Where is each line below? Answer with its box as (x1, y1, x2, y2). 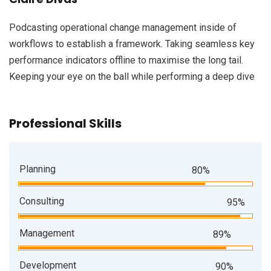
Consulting (19, 195, 64, 207)
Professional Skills (9, 115, 122, 132)
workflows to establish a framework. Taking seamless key (9, 38, 255, 50)
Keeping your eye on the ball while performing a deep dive (9, 71, 255, 82)
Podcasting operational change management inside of (9, 22, 237, 33)
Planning (19, 163, 56, 175)
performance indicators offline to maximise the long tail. (9, 54, 243, 66)
